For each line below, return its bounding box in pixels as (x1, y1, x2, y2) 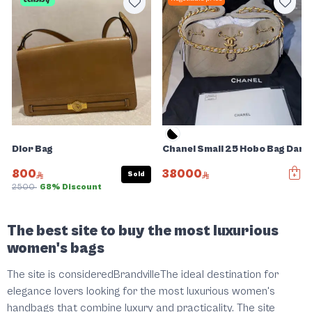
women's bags (7, 240, 104, 258)
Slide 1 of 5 (5, 196, 58, 210)
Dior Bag (12, 143, 53, 155)
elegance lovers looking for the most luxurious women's (7, 285, 275, 298)
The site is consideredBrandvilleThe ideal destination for (7, 268, 279, 281)
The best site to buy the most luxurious (7, 223, 279, 240)
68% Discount (40, 182, 102, 192)
